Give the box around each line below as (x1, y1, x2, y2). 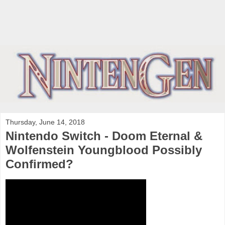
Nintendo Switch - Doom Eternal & (6, 129, 202, 143)
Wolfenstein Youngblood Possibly (6, 143, 202, 157)
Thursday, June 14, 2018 (6, 118, 85, 127)
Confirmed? (6, 157, 73, 171)
